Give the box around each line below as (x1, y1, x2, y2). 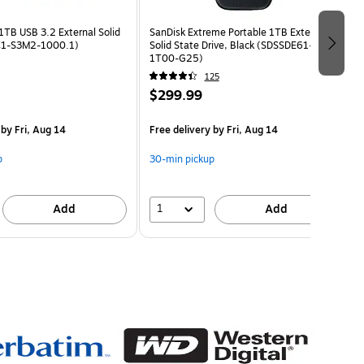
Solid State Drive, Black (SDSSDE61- (149, 37, 313, 53)
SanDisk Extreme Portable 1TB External (149, 24, 327, 40)
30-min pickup (149, 151, 214, 167)
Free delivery (149, 122, 210, 137)
